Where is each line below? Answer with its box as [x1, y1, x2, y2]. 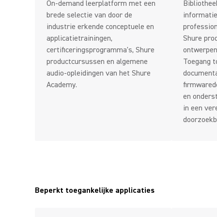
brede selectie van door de [46, 10, 132, 20]
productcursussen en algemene [46, 57, 148, 66]
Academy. [46, 80, 77, 90]
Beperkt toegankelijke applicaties [35, 186, 155, 195]
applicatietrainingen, [46, 33, 112, 43]
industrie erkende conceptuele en [46, 22, 154, 31]
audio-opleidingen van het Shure [46, 68, 151, 78]
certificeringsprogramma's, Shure [46, 45, 155, 55]
